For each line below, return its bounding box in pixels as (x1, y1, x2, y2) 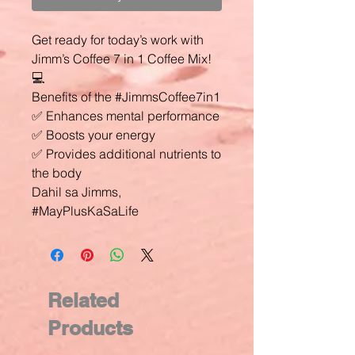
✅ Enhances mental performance (32, 108, 219, 124)
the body (32, 165, 82, 181)
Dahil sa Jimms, (32, 184, 121, 200)
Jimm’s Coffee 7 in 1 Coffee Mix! (32, 51, 212, 67)
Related (48, 288, 119, 312)
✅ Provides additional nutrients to (32, 146, 221, 162)
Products (48, 316, 133, 340)
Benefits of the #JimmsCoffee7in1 (32, 89, 220, 105)
